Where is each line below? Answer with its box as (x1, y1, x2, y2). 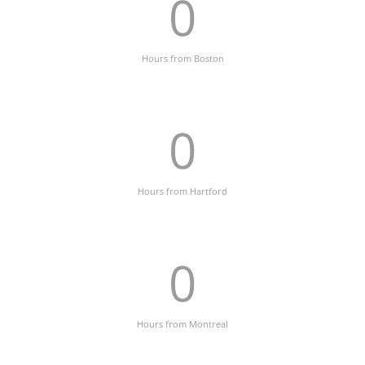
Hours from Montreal (137, 317, 228, 330)
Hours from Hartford (138, 184, 227, 197)
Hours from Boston (141, 51, 224, 64)
